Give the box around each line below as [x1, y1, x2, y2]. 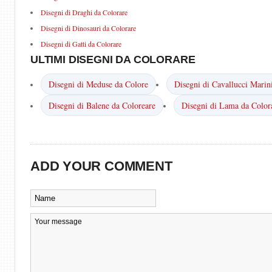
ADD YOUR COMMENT [30, 158, 172, 174]
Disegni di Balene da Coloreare [49, 100, 155, 111]
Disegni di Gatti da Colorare [41, 39, 121, 49]
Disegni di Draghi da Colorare [41, 7, 127, 17]
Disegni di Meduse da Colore [49, 78, 148, 90]
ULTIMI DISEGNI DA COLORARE [30, 53, 195, 66]
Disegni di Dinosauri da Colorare [41, 23, 136, 33]
